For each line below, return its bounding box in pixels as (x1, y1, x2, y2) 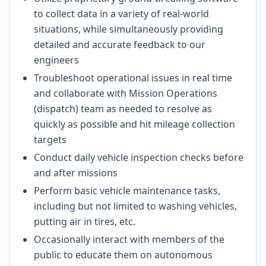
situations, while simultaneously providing (34, 23, 223, 36)
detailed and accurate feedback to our (34, 38, 205, 51)
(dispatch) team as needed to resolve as (34, 102, 212, 115)
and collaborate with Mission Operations (34, 87, 217, 100)
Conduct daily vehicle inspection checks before (34, 151, 243, 164)
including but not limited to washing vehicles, (34, 199, 237, 213)
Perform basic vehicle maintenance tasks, (34, 184, 220, 197)
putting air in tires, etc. (34, 215, 135, 228)
